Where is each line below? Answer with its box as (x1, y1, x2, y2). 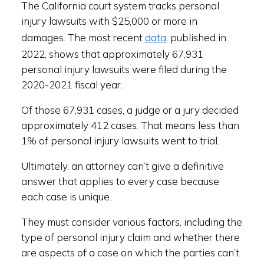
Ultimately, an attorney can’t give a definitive (21, 160, 224, 172)
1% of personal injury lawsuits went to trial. (21, 134, 219, 147)
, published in (166, 31, 226, 44)
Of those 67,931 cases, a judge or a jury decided (21, 104, 239, 116)
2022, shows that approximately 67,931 (21, 48, 203, 60)
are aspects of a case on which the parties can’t (21, 246, 239, 259)
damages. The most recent (21, 31, 145, 44)
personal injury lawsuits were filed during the (21, 63, 227, 75)
